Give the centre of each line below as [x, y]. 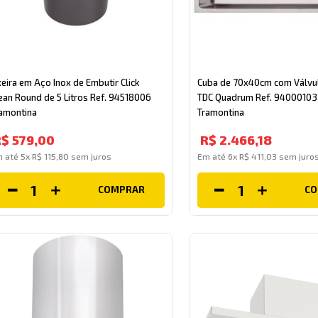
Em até [212, 156]
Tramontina [220, 112]
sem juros [91, 156]
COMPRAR [121, 190]
